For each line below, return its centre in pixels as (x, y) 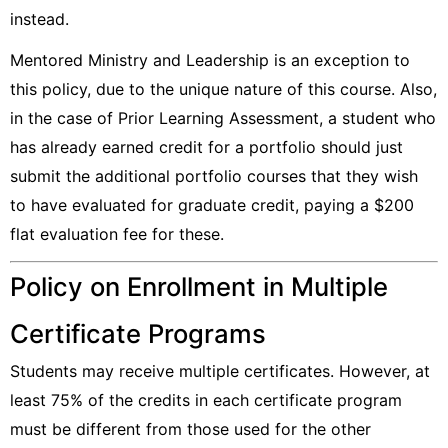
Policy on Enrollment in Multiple (199, 286)
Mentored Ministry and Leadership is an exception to (210, 60)
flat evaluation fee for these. (119, 234)
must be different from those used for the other (190, 429)
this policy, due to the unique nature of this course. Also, (223, 89)
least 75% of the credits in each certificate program (206, 400)
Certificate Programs (138, 333)
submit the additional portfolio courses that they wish (214, 176)
